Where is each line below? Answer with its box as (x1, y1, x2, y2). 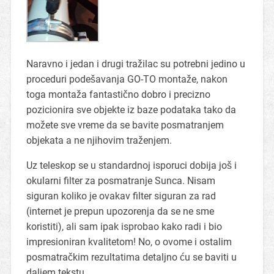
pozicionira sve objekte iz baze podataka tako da (26, 104, 236, 116)
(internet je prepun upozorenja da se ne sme (26, 206, 214, 218)
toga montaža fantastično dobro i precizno (26, 89, 210, 101)
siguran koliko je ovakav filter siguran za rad (26, 190, 216, 202)
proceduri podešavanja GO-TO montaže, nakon (26, 73, 228, 86)
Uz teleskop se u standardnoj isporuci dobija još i (26, 160, 237, 172)
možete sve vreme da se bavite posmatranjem (26, 119, 224, 131)
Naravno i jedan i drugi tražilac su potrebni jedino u (26, 58, 245, 70)
